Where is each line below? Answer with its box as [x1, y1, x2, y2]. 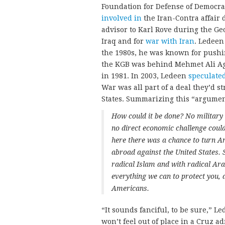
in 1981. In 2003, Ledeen [101, 71, 188, 80]
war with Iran [146, 37, 194, 45]
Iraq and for [101, 37, 146, 45]
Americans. [111, 184, 149, 192]
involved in [101, 14, 142, 22]
